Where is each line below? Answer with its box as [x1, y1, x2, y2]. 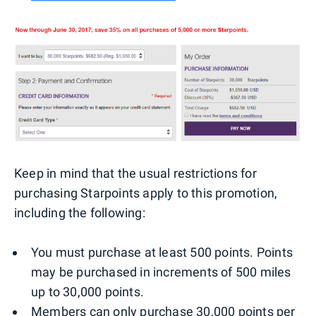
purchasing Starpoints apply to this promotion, [14, 185, 278, 200]
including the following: [14, 205, 145, 220]
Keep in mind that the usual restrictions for [14, 165, 257, 181]
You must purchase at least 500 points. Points [31, 244, 293, 260]
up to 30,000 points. [31, 284, 144, 299]
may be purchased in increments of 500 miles [31, 264, 291, 279]
